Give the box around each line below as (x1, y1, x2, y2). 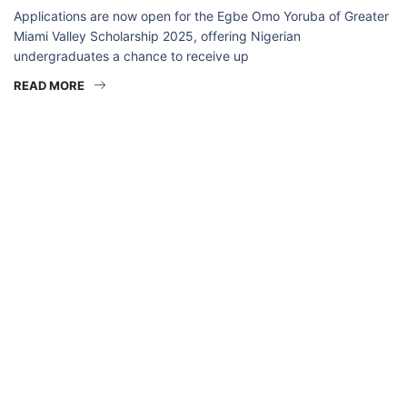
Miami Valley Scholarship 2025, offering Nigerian (14, 28, 301, 45)
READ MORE (14, 78, 84, 94)
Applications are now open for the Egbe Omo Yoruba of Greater (14, 8, 389, 25)
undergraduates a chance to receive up (14, 48, 249, 65)
